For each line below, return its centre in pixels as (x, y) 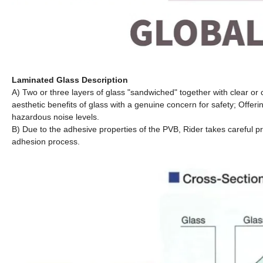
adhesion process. (47, 141)
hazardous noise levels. (57, 117)
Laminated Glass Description (70, 80)
